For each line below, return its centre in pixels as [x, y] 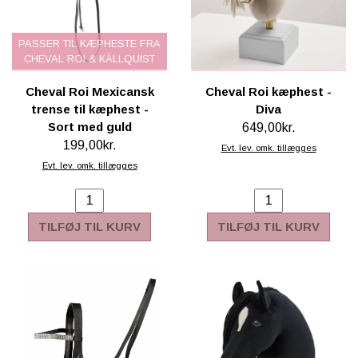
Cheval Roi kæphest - [268, 91]
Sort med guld [89, 126]
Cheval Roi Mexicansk [89, 91]
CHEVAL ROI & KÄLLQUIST [89, 58]
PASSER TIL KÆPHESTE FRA [89, 43]
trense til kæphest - [89, 109]
